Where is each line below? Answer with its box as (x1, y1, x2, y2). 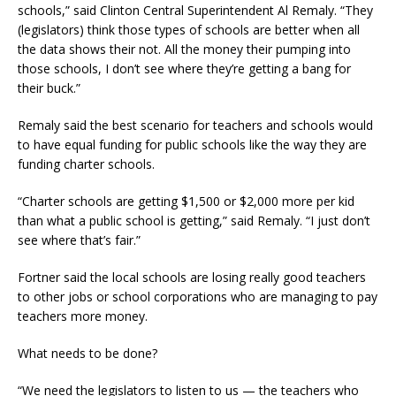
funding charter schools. (18, 155, 155, 172)
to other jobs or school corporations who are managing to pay (18, 287, 377, 305)
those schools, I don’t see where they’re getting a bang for (18, 59, 351, 77)
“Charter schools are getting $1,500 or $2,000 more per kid (18, 192, 354, 209)
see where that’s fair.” (18, 231, 141, 248)
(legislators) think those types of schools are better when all (18, 20, 360, 38)
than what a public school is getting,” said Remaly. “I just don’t (18, 211, 370, 229)
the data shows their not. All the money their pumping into (18, 40, 351, 57)
